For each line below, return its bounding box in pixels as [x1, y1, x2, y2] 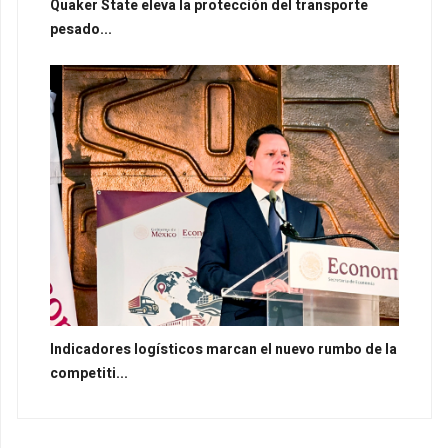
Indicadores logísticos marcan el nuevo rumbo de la [50, 338, 397, 360]
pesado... [50, 18, 112, 40]
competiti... [50, 362, 128, 384]
